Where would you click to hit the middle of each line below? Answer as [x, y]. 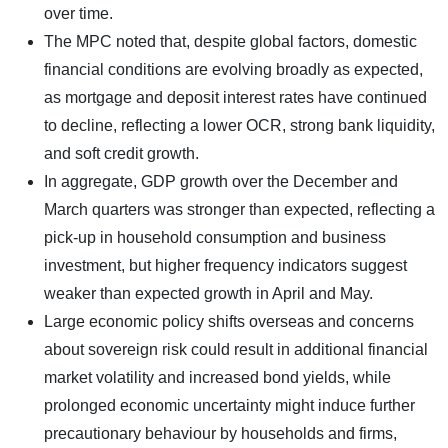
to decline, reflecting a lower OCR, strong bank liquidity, [239, 125]
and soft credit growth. [121, 153]
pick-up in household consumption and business [215, 237]
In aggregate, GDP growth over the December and [221, 181]
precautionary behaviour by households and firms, [220, 433]
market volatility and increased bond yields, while [217, 377]
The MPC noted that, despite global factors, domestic [230, 41]
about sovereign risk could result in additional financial [236, 349]
